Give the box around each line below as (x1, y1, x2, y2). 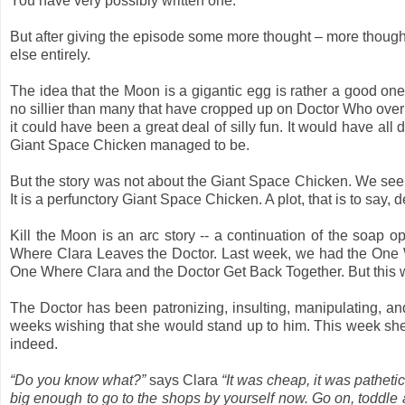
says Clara (149, 372, 219, 388)
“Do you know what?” (10, 372, 150, 388)
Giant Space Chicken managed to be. (10, 137, 250, 153)
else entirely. (10, 46, 90, 62)
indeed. (10, 335, 58, 352)
